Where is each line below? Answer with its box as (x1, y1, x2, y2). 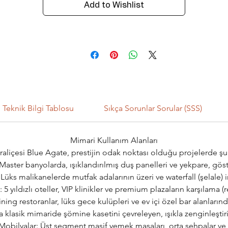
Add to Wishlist (84, 1, 144, 10)
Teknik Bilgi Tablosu (3, 103, 74, 113)
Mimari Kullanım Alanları (70, 135, 158, 146)
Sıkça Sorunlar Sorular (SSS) (103, 103, 202, 113)
